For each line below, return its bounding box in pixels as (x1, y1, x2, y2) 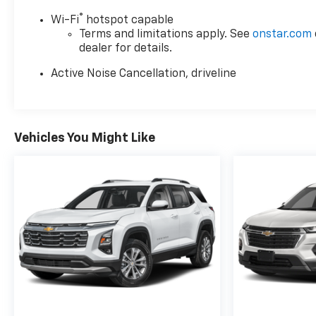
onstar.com (253, 29, 312, 41)
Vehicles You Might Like (14, 132, 155, 145)
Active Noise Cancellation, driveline (51, 68, 237, 80)
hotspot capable (83, 15, 174, 27)
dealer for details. (79, 43, 173, 55)
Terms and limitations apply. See (79, 29, 253, 41)
